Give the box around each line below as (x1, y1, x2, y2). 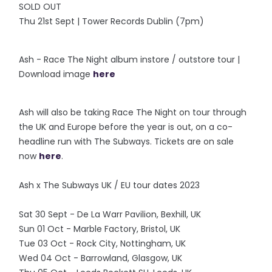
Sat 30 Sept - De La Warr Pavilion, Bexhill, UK (19, 208, 202, 220)
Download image (19, 68, 93, 80)
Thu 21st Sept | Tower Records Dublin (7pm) (19, 15, 205, 27)
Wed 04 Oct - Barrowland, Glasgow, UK (19, 252, 183, 264)
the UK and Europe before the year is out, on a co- (19, 121, 233, 133)
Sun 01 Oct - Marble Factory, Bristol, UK (19, 223, 181, 235)
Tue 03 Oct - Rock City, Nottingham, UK (19, 237, 186, 250)
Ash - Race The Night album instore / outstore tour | (19, 53, 240, 66)
